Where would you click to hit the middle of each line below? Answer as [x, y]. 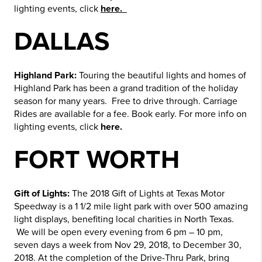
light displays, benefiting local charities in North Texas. [124, 219]
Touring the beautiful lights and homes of [161, 75]
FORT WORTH [97, 160]
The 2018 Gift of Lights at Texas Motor [147, 194]
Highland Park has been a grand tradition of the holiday [126, 88]
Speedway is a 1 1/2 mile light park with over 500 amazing [131, 206]
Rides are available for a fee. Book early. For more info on [130, 114]
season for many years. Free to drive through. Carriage [126, 101]
